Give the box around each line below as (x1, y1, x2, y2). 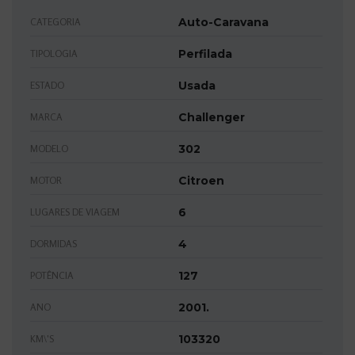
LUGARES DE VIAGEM (30, 205, 120, 218)
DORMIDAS (30, 237, 77, 250)
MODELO (30, 142, 68, 155)
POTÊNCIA (30, 269, 74, 281)
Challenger (178, 109, 245, 124)
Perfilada (178, 46, 232, 61)
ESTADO (30, 78, 64, 91)
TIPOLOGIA (30, 47, 78, 59)
